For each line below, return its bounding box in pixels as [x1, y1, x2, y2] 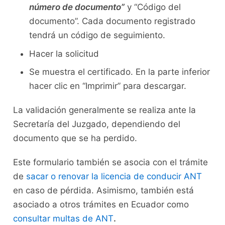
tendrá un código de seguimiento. [29, 30, 168, 41]
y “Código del [124, 2, 181, 13]
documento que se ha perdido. [13, 133, 140, 144]
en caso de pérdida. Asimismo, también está [13, 185, 194, 196]
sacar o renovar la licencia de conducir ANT [26, 171, 202, 182]
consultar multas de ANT [13, 213, 114, 224]
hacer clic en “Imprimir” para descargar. [29, 81, 189, 91]
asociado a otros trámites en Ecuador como [13, 199, 189, 210]
